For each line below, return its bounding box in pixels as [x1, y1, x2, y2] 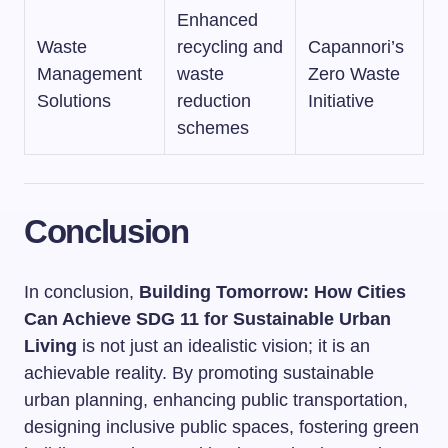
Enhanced [177, 10, 258, 30]
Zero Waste [308, 64, 400, 84]
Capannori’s [308, 37, 404, 57]
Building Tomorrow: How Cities [139, 282, 406, 302]
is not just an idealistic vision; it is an [77, 336, 370, 356]
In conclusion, [24, 282, 139, 302]
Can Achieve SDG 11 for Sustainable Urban [24, 309, 391, 329]
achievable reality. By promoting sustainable [24, 363, 374, 383]
